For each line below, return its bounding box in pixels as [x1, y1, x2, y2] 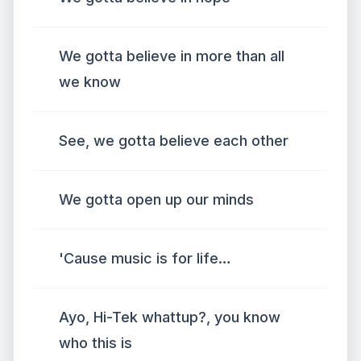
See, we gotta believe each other [59, 132, 288, 149]
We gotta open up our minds [59, 191, 254, 208]
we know [59, 73, 121, 90]
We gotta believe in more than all [59, 48, 284, 64]
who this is [59, 334, 132, 351]
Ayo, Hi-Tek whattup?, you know [59, 309, 280, 326]
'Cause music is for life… [59, 250, 231, 267]
